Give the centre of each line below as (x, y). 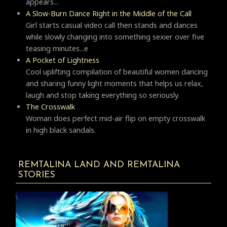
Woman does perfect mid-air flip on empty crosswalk (116, 119)
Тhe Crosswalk (50, 107)
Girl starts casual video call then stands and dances (112, 25)
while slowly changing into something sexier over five (115, 37)
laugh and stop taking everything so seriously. (103, 95)
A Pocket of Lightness (63, 60)
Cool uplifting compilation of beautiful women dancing (117, 72)
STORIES (36, 175)
